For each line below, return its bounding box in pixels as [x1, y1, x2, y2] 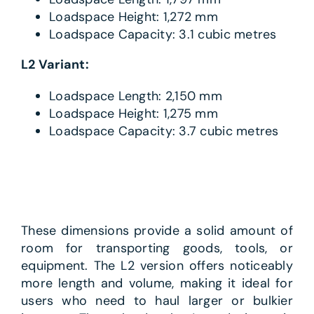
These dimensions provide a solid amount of [20, 222, 294, 240]
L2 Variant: [20, 55, 89, 73]
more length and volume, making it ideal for [20, 275, 294, 292]
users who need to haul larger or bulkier [20, 292, 294, 310]
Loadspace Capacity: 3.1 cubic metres [48, 25, 277, 43]
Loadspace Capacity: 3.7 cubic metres [48, 122, 279, 139]
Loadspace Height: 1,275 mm [48, 104, 218, 122]
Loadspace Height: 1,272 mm [48, 8, 218, 25]
